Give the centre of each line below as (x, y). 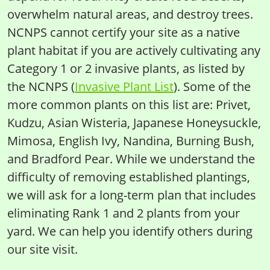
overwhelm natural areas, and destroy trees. (130, 14)
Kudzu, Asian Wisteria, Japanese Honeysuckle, (134, 123)
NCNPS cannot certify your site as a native (124, 32)
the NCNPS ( (41, 86)
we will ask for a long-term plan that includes (132, 195)
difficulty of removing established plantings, (129, 177)
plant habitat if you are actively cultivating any (134, 50)
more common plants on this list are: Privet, (129, 105)
